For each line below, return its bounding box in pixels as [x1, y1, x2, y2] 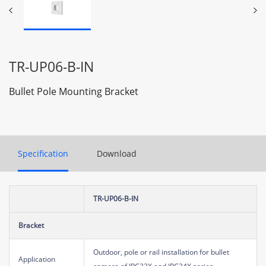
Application [18, 254, 55, 264]
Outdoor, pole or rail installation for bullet [93, 246, 229, 257]
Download [97, 147, 137, 159]
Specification [18, 147, 68, 159]
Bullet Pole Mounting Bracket [9, 84, 138, 98]
